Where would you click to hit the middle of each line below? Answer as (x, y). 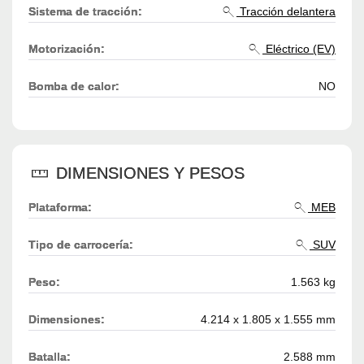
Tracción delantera (286, 12)
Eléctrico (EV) (299, 49)
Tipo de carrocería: (81, 245)
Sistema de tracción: (85, 12)
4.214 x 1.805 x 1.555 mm (268, 320)
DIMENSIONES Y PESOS (148, 173)
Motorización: (67, 49)
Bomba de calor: (74, 87)
